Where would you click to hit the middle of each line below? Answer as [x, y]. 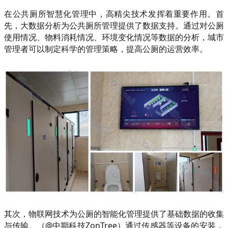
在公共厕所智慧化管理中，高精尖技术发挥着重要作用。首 [114, 14]
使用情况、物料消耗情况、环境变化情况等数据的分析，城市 [114, 37]
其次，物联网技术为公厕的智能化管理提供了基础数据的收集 [114, 213]
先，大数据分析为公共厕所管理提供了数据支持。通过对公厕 [114, 26]
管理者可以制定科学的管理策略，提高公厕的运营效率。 [106, 49]
